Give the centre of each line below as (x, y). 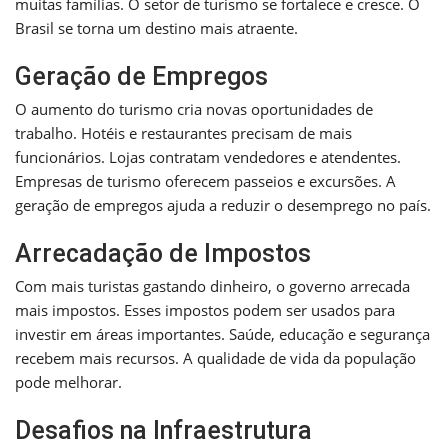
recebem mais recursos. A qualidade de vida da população (215, 358)
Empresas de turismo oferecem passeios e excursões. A (205, 181)
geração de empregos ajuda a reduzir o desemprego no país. (223, 205)
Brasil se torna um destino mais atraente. (156, 28)
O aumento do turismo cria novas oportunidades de (194, 109)
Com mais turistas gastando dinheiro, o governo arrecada (212, 286)
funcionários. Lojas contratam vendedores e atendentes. (208, 157)
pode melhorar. (68, 382)
